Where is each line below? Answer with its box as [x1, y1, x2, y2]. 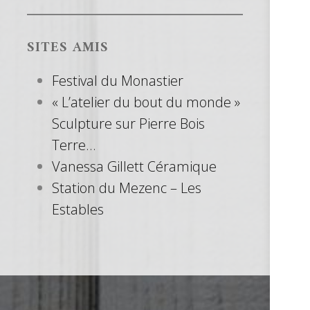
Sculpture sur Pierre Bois [52, 114, 205, 134]
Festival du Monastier [52, 71, 183, 91]
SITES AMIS [27, 36, 109, 61]
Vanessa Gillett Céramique [52, 157, 217, 176]
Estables [52, 200, 104, 219]
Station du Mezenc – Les [52, 179, 201, 198]
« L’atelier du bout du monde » [52, 93, 240, 112]
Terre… [52, 136, 95, 155]
